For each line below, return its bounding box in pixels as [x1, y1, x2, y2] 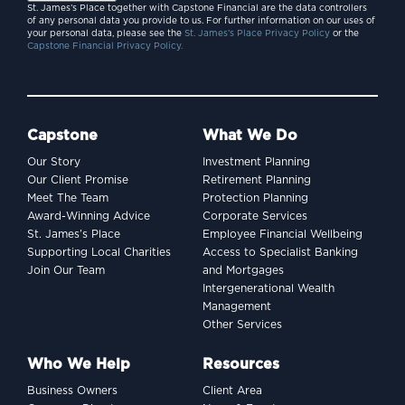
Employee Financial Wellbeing [202, 229, 363, 240]
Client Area [202, 385, 262, 396]
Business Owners [27, 385, 118, 396]
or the [330, 28, 359, 38]
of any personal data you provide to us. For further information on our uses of [27, 15, 375, 25]
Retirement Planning [202, 174, 311, 185]
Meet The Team [27, 193, 108, 203]
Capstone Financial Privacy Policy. [27, 41, 183, 51]
